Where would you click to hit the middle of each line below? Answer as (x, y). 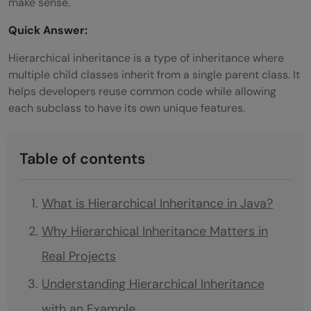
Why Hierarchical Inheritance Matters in (155, 231)
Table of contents (82, 158)
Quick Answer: (48, 30)
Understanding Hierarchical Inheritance (153, 284)
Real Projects (79, 256)
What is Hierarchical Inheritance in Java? (157, 203)
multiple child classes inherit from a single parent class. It (154, 74)
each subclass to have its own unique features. (127, 108)
